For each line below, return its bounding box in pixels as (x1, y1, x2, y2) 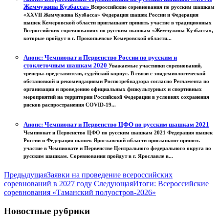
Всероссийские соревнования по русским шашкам (91, 4, 215, 10)
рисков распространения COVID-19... (23, 102, 116, 108)
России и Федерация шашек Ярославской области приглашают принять (23, 137, 200, 143)
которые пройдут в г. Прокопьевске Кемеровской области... (23, 35, 172, 42)
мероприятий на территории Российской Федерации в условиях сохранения (23, 94, 209, 100)
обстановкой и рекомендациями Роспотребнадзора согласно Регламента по (23, 78, 209, 85)
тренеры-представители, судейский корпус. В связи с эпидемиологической (23, 70, 205, 77)
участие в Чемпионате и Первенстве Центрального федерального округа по (23, 145, 211, 151)
